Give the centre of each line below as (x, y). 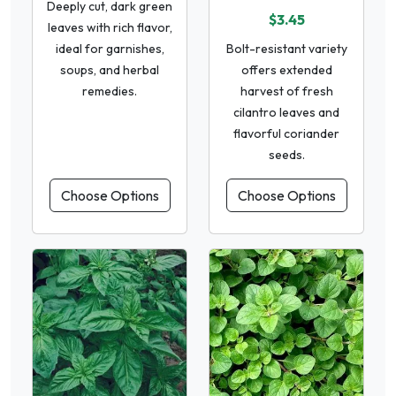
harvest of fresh (286, 91)
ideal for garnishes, (110, 48)
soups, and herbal (110, 69)
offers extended (286, 69)
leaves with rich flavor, (110, 27)
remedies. (110, 91)
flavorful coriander (286, 133)
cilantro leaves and (286, 112)
